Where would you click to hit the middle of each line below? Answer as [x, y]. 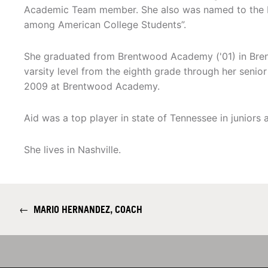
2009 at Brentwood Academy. [92, 86]
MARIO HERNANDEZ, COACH [86, 210]
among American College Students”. [105, 25]
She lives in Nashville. [72, 150]
